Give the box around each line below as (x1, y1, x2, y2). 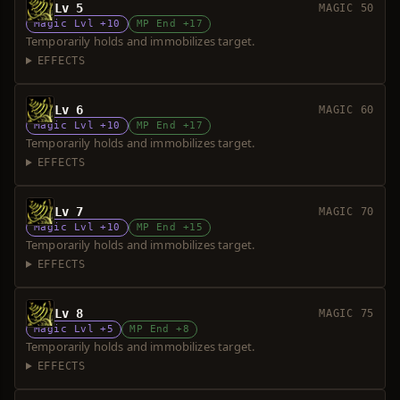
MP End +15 (136, 221, 204, 233)
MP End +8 (129, 323, 190, 335)
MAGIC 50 (319, 2, 374, 14)
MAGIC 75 (319, 307, 374, 320)
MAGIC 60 (319, 104, 374, 116)
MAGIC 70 (319, 205, 374, 218)
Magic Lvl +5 (34, 323, 114, 335)
